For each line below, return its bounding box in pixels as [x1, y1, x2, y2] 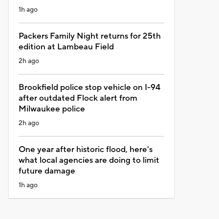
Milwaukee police [18, 103, 85, 114]
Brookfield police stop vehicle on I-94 [18, 82, 160, 93]
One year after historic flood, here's [18, 144, 153, 155]
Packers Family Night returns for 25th [18, 30, 161, 42]
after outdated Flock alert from [18, 92, 137, 104]
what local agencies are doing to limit [18, 154, 159, 166]
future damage [18, 165, 75, 176]
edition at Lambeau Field [18, 41, 114, 52]
